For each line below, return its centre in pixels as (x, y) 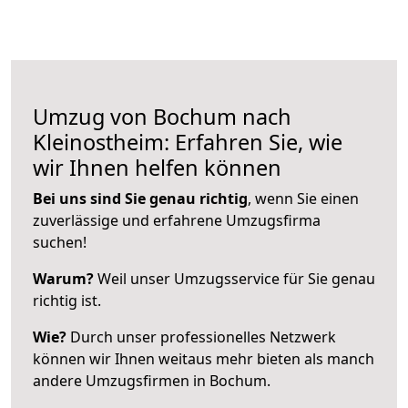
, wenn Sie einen (303, 198)
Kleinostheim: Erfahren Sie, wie (188, 142)
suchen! (60, 242)
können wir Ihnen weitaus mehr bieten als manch (204, 358)
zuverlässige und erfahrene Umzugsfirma (177, 220)
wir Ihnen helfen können (157, 167)
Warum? (63, 278)
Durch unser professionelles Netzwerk (201, 337)
